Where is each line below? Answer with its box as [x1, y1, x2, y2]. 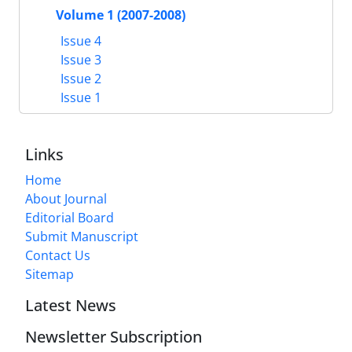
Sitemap [25, 265, 74, 283]
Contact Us [25, 246, 90, 264]
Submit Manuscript [25, 227, 138, 245]
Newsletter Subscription [25, 325, 202, 347]
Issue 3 [57, 50, 101, 68]
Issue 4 [57, 31, 101, 49]
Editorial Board [25, 208, 114, 226]
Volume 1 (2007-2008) [56, 6, 185, 24]
